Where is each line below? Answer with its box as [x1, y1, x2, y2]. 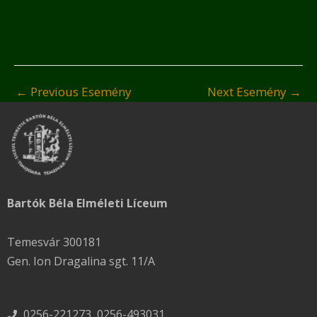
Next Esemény [207, 83, 289, 100]
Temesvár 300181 [7, 234, 101, 250]
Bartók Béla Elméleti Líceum [7, 195, 168, 212]
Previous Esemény [28, 83, 132, 100]
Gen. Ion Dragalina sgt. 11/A [7, 253, 155, 270]
